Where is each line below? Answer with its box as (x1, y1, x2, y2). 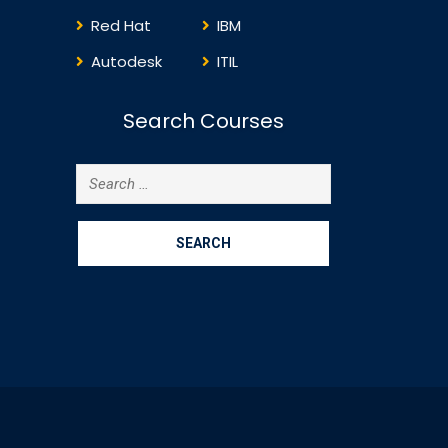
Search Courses (123, 106, 284, 135)
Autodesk (91, 51, 162, 72)
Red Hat (91, 15, 151, 36)
